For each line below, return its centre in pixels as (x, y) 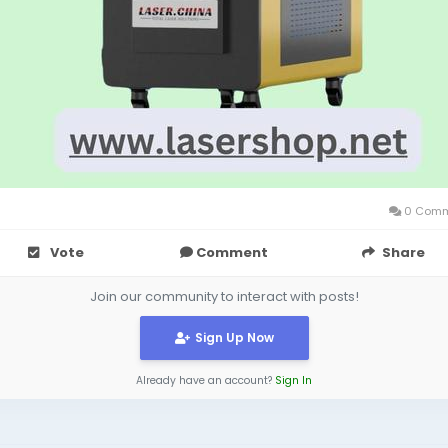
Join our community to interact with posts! (224, 296)
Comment (231, 252)
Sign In (293, 380)
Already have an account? (205, 380)
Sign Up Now (234, 337)
